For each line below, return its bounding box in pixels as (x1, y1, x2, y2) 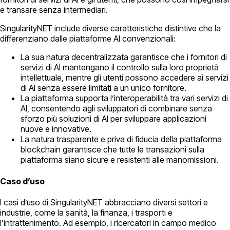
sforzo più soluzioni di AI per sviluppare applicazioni (21, 113, 206, 124)
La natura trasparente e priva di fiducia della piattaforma (21, 134, 222, 145)
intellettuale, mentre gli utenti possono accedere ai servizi (21, 72, 228, 83)
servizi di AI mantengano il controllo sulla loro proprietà (21, 62, 219, 73)
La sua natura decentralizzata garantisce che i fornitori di (21, 52, 227, 63)
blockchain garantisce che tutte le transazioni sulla (21, 144, 204, 155)
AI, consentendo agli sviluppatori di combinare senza (21, 103, 212, 114)
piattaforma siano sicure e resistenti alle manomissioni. (21, 155, 219, 165)
